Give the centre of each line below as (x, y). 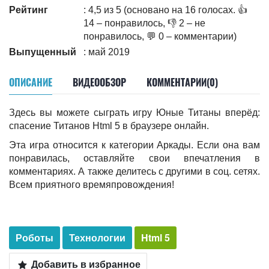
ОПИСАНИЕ (31, 82)
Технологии (97, 237)
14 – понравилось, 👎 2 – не (144, 23)
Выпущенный (43, 52)
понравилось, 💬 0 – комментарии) (160, 36)
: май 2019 (107, 52)
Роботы (35, 237)
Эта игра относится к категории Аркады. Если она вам (134, 145)
